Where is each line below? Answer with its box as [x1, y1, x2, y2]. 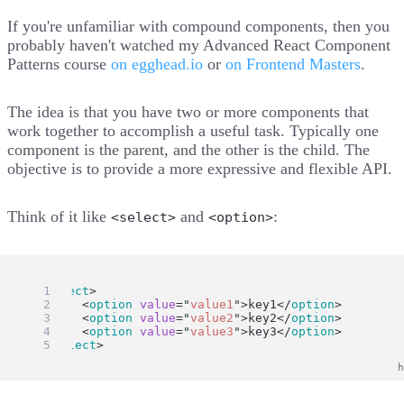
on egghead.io [111, 54, 203, 73]
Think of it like [7, 207, 111, 225]
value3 [190, 324, 234, 338]
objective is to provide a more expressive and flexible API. [7, 159, 392, 178]
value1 [190, 297, 234, 311]
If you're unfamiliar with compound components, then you [7, 16, 390, 35]
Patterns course [7, 54, 111, 73]
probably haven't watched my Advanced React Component [7, 35, 390, 54]
